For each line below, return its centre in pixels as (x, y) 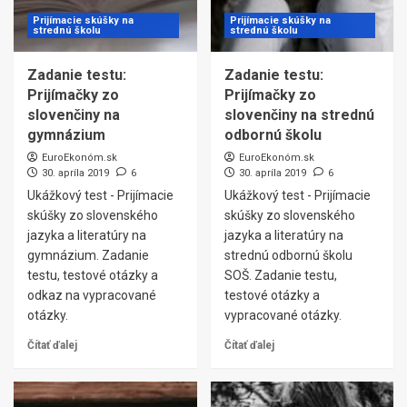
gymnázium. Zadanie (88, 255)
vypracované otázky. (283, 315)
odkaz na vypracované (92, 295)
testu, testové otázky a (93, 275)
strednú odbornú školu (288, 255)
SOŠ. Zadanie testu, (280, 275)
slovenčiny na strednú (299, 115)
